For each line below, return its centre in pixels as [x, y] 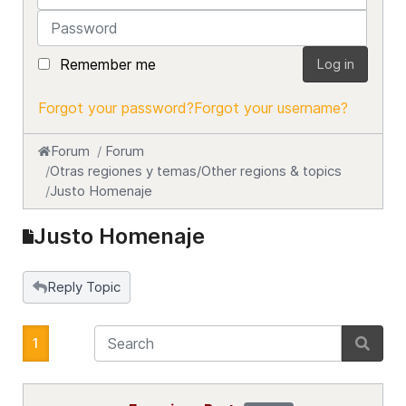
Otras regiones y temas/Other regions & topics [196, 171]
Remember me [108, 64]
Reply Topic [84, 287]
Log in [335, 64]
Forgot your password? [116, 108]
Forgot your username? [271, 108]
